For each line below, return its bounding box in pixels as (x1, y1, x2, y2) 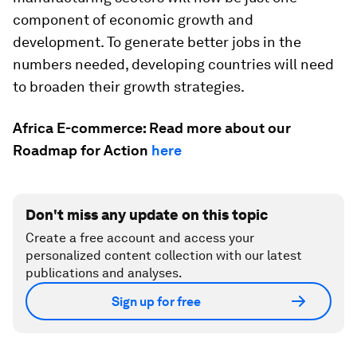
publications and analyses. (25, 265, 182, 280)
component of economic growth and (13, 11, 253, 28)
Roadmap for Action (13, 142, 151, 159)
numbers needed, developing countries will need (13, 56, 334, 73)
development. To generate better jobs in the (13, 33, 301, 50)
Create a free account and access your (25, 230, 254, 245)
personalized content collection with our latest (25, 248, 302, 263)
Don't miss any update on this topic (25, 206, 268, 223)
